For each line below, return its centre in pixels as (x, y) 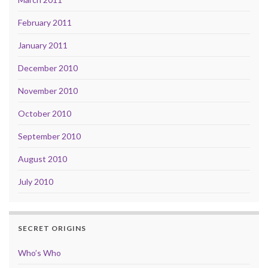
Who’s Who (39, 252)
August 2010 (42, 159)
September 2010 (49, 136)
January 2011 (43, 45)
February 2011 (45, 22)
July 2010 (36, 181)
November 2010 (48, 90)
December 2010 (48, 68)
